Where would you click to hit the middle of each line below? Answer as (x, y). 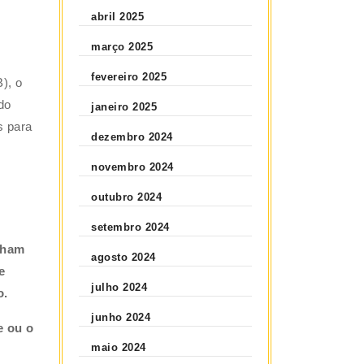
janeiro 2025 (124, 106)
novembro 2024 (132, 167)
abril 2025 (118, 16)
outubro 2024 (127, 197)
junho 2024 (121, 317)
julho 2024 (119, 287)
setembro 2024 (130, 227)
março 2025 (122, 46)
